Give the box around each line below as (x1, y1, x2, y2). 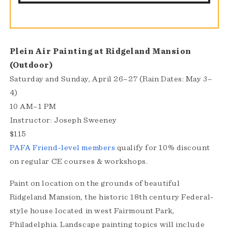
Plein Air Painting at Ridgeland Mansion (9, 47, 191, 56)
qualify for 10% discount (115, 144, 211, 152)
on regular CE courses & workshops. (9, 157, 148, 166)
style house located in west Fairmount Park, (9, 207, 175, 215)
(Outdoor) (9, 61, 53, 70)
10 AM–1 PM (9, 102, 56, 111)
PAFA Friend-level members (9, 144, 116, 152)
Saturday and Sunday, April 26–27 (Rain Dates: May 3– (9, 75, 213, 83)
